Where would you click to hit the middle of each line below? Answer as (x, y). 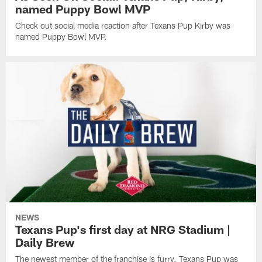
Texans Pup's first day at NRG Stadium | (123, 230)
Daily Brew (45, 242)
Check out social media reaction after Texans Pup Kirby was (123, 26)
